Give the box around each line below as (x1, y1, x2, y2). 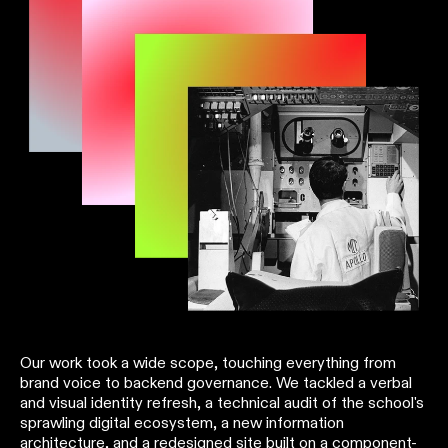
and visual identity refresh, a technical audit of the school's (20, 392, 424, 412)
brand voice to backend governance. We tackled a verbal (20, 372, 412, 392)
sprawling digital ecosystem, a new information (20, 412, 344, 432)
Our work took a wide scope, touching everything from (20, 352, 396, 372)
